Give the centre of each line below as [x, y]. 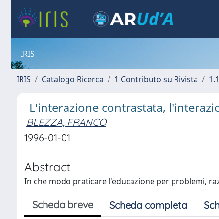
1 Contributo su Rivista [156, 79]
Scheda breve [63, 205]
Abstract [47, 167]
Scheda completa [148, 205]
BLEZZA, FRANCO [66, 122]
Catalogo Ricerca [73, 79]
